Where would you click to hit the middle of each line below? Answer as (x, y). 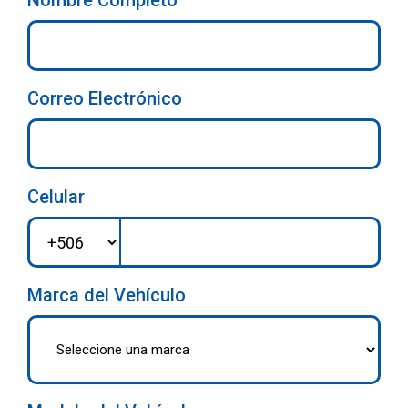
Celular (56, 197)
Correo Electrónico (105, 99)
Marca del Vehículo (107, 296)
